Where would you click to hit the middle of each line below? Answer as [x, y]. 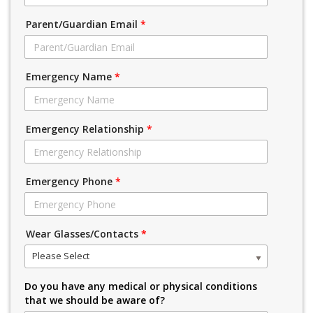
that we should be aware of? [95, 300]
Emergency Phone [71, 182]
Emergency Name [70, 77]
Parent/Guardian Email [83, 24]
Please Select [61, 256]
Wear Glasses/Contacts [83, 234]
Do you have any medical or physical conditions [141, 286]
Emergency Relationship [86, 129]
